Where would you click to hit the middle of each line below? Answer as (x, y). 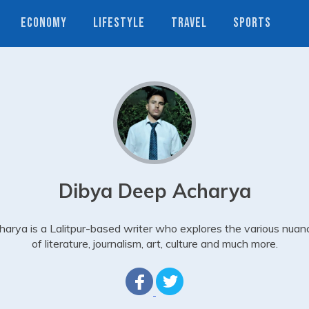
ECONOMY (44, 23)
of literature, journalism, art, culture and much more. (154, 243)
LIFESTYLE (119, 23)
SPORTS (252, 23)
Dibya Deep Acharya (154, 191)
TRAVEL (189, 23)
